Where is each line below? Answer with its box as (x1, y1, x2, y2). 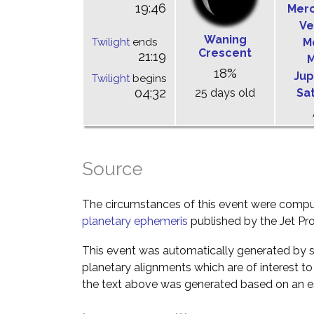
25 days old (195, 86, 255, 100)
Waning (203, 33, 247, 47)
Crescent (198, 46, 252, 60)
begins (130, 72, 166, 86)
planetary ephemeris (82, 214, 188, 228)
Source (82, 158, 143, 180)
